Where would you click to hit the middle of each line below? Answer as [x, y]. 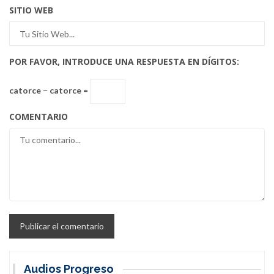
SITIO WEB [31, 10]
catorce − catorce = [50, 91]
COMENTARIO [39, 117]
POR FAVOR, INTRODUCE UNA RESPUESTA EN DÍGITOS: [124, 62]
